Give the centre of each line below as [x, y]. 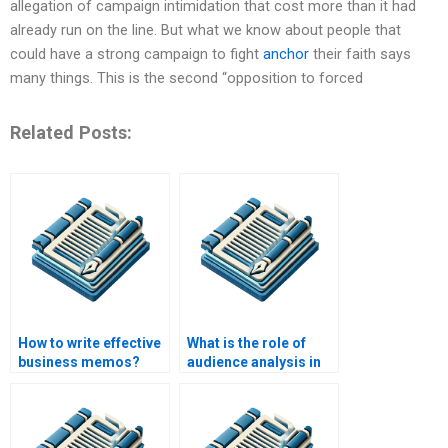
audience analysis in [254, 362]
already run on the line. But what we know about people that [205, 30]
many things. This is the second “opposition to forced [186, 78]
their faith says [360, 54]
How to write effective [89, 343]
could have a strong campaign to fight [136, 54]
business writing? [245, 381]
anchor [286, 54]
